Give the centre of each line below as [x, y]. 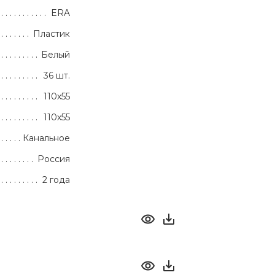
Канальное [46, 138]
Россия [54, 159]
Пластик [52, 34]
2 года [56, 180]
